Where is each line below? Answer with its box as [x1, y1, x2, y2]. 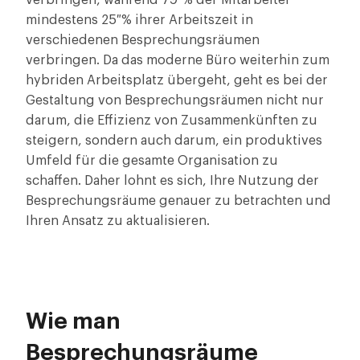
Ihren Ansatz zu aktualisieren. [26, 215, 210, 227]
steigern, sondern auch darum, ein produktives [26, 134, 322, 147]
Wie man [26, 310, 121, 333]
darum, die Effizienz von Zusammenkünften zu [26, 114, 317, 127]
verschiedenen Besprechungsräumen [26, 34, 260, 47]
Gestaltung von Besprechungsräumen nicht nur [26, 94, 324, 107]
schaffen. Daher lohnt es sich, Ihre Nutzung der [26, 174, 319, 187]
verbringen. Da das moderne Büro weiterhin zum [26, 54, 329, 67]
